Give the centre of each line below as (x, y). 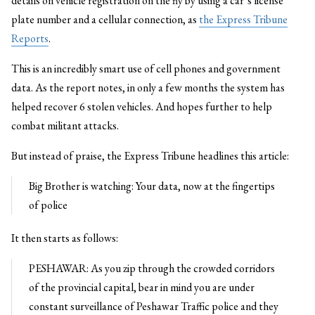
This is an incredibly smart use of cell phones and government (146, 69)
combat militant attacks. (65, 126)
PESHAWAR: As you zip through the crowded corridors (152, 268)
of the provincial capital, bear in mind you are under (142, 287)
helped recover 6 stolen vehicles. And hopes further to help (142, 107)
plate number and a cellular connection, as (105, 19)
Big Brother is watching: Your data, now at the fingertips (152, 186)
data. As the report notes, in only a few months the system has (148, 88)
